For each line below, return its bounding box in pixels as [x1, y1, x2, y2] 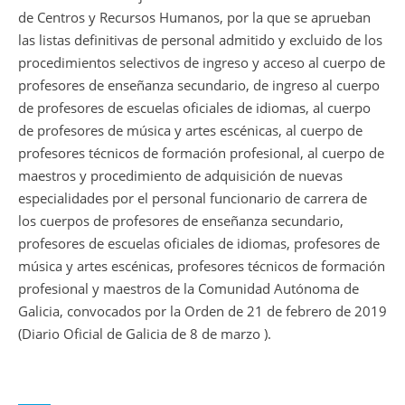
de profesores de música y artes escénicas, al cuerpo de [18, 120, 363, 139]
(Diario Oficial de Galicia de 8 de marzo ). [18, 324, 271, 343]
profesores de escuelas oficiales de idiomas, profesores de [18, 233, 380, 252]
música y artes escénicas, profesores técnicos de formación [18, 256, 385, 275]
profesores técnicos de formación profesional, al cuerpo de [18, 143, 384, 162]
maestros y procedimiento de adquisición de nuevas [18, 165, 343, 184]
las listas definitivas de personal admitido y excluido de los [18, 30, 382, 49]
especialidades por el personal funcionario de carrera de [18, 188, 367, 207]
